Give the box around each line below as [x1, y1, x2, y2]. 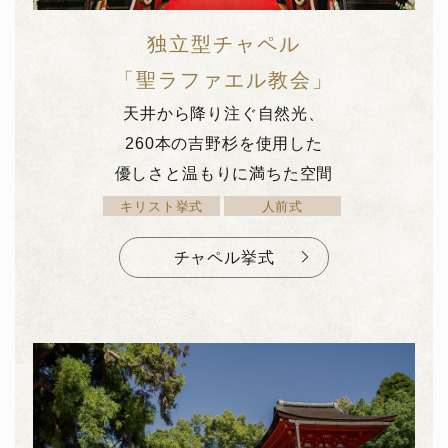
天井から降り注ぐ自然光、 [123, 104, 325, 123]
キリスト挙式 [120, 199, 204, 215]
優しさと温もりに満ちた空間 [114, 164, 334, 183]
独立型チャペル [147, 33, 301, 56]
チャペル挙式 [173, 247, 275, 266]
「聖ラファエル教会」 [114, 69, 334, 92]
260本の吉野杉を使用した [125, 134, 323, 153]
